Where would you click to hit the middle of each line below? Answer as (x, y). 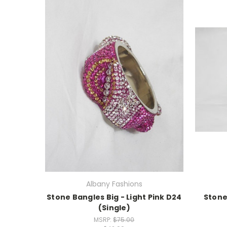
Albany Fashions (114, 184)
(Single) (114, 208)
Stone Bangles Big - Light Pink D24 (114, 197)
